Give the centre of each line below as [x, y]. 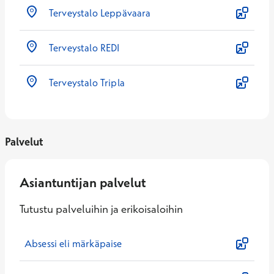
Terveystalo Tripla [87, 83]
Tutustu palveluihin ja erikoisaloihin [101, 209]
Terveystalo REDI [84, 48]
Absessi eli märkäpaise [73, 243]
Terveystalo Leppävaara [100, 13]
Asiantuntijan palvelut [83, 182]
